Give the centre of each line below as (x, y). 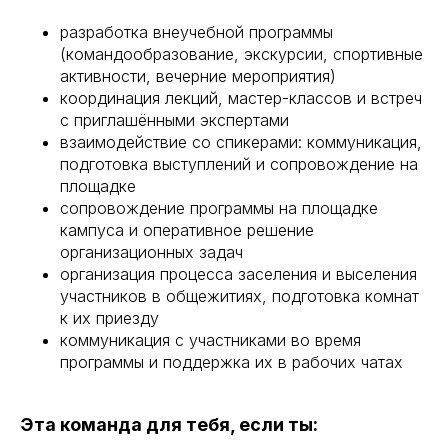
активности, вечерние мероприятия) (198, 75)
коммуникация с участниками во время (210, 339)
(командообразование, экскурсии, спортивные (241, 53)
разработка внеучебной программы (196, 31)
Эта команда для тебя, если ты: (169, 424)
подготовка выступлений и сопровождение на (239, 163)
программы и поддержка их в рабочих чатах (231, 361)
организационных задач (151, 251)
